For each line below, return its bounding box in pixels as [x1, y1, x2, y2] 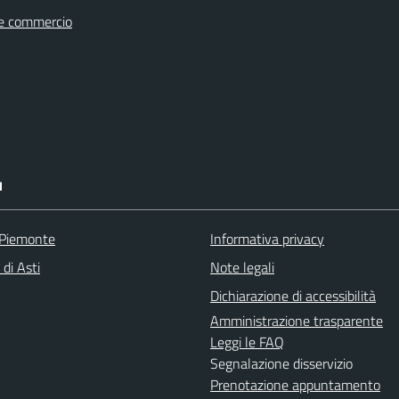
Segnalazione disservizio [210, 352, 353, 374]
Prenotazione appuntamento [210, 373, 380, 395]
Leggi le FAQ [210, 330, 284, 353]
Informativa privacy [210, 227, 324, 249]
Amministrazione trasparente [210, 309, 383, 331]
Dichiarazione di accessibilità [210, 284, 376, 306]
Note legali [210, 256, 274, 278]
